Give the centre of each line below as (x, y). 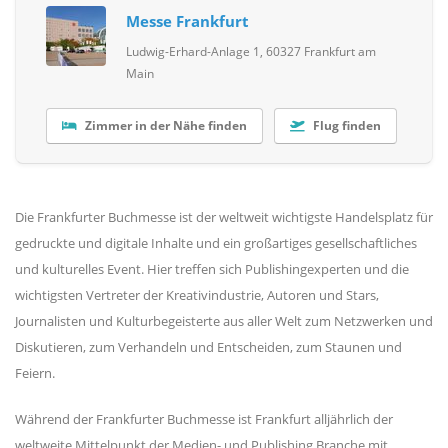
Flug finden (346, 125)
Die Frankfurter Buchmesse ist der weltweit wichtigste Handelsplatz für (224, 216)
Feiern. (35, 372)
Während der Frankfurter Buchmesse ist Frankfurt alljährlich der (204, 418)
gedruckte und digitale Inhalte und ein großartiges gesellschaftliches (216, 242)
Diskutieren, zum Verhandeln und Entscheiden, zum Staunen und (208, 346)
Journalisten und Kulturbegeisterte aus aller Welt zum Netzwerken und (224, 320)
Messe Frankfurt (187, 20)
